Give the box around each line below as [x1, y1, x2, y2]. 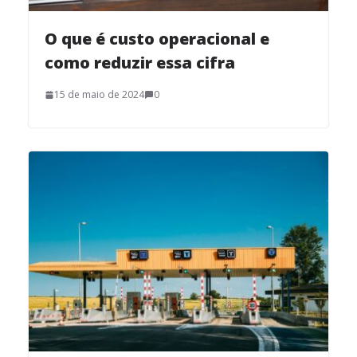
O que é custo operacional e [45, 28, 269, 50]
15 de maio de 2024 [54, 88, 144, 102]
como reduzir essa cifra [45, 52, 243, 74]
